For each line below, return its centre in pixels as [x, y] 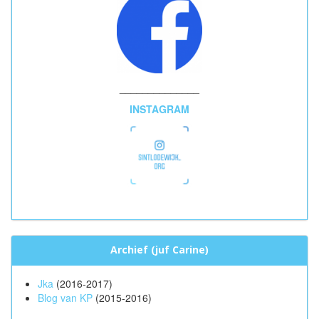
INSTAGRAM [159, 109]
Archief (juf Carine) [159, 250]
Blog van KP [65, 298]
